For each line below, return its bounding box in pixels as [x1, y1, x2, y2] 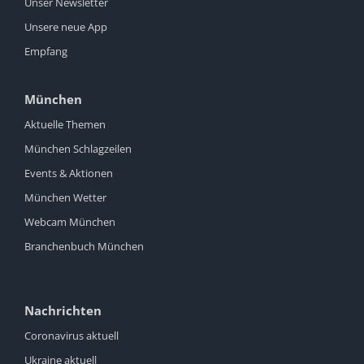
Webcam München [24, 214, 115, 230]
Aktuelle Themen [24, 117, 106, 132]
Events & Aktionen [24, 166, 113, 181]
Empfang [24, 44, 67, 59]
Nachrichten [24, 302, 102, 319]
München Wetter [24, 190, 106, 206]
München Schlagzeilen [24, 141, 132, 157]
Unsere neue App [24, 19, 107, 35]
